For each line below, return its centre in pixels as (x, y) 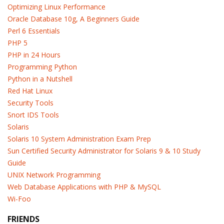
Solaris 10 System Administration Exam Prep (79, 139)
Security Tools (30, 103)
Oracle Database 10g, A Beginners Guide (73, 19)
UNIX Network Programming (54, 175)
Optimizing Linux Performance (56, 7)
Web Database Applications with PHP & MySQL (84, 187)
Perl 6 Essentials (34, 31)
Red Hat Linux (30, 91)
